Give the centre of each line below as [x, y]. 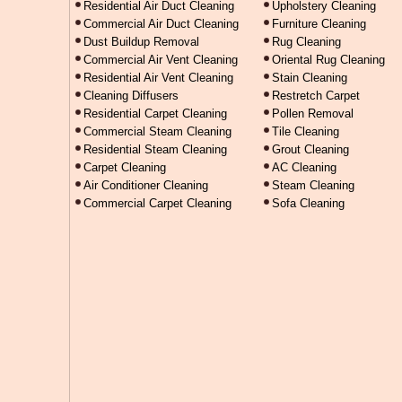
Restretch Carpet [316, 96]
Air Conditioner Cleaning [146, 185]
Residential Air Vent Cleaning [158, 78]
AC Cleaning [304, 167]
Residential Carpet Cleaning [155, 114]
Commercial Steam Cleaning [157, 131]
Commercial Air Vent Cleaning [161, 60]
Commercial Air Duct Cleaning [161, 24]
